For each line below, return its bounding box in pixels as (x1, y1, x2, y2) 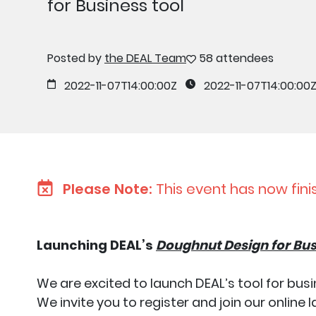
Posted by (47, 50, 104, 66)
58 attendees (199, 50, 274, 66)
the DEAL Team (104, 50, 186, 66)
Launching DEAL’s (37, 236, 156, 254)
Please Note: (63, 179, 156, 199)
